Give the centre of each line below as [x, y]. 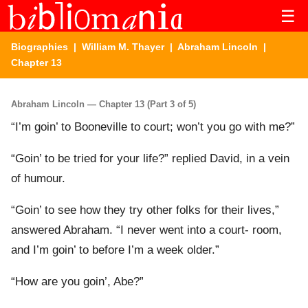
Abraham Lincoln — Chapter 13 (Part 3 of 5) [103, 104]
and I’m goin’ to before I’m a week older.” [115, 250]
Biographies [40, 47]
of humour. [38, 179]
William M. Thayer [123, 47]
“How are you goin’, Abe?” [77, 282]
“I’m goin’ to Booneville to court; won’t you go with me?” [153, 127]
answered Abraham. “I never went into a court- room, [146, 230]
